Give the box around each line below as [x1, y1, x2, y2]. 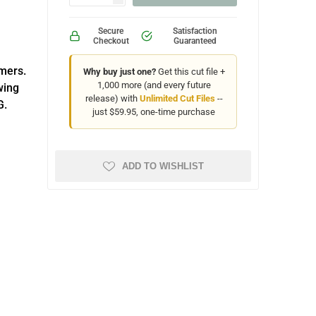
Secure [98, 26, 124, 36]
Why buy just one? [83, 66, 156, 77]
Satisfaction [172, 26, 217, 36]
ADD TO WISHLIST [121, 161, 204, 171]
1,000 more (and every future [97, 80, 211, 90]
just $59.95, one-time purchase [92, 107, 216, 117]
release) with [85, 93, 140, 104]
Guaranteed [173, 36, 217, 46]
